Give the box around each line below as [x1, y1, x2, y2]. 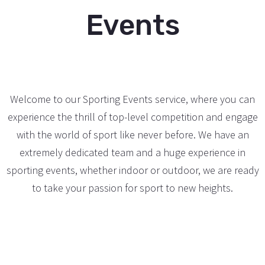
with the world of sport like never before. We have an [16, 128, 249, 141]
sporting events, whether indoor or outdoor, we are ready [6, 163, 259, 177]
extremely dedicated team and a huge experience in [20, 146, 245, 159]
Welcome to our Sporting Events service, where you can [10, 92, 255, 106]
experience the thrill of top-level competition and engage [7, 110, 258, 124]
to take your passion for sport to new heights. [32, 181, 233, 195]
